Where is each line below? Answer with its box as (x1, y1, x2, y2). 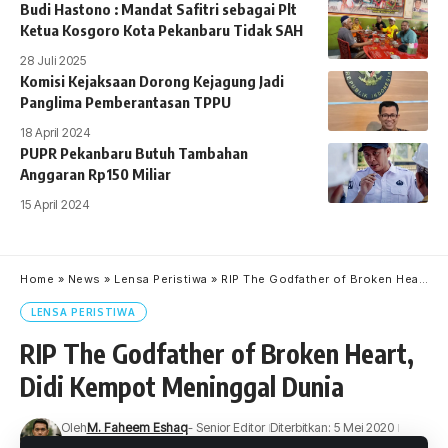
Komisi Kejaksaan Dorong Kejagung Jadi (20, 71, 284, 90)
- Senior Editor (187, 419, 265, 435)
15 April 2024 (20, 196, 90, 212)
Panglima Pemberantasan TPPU (20, 92, 231, 111)
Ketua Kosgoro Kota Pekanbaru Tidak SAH (20, 20, 303, 39)
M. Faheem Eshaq (86, 419, 188, 435)
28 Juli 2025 (20, 52, 86, 68)
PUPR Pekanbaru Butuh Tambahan (20, 143, 248, 162)
